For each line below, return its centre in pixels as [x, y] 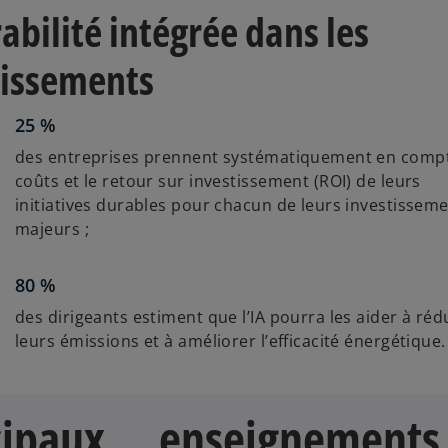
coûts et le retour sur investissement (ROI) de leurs [218, 180]
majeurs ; [52, 228]
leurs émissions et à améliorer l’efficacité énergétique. [230, 340]
